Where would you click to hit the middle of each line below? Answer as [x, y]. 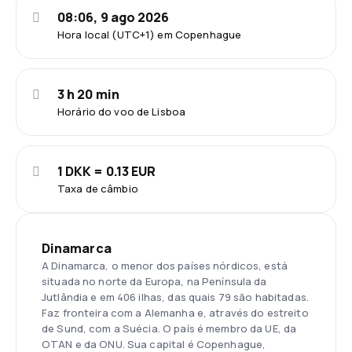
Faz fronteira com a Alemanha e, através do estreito [175, 313]
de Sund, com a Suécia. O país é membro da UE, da [169, 328]
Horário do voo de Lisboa [122, 112]
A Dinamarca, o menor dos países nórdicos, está [165, 266]
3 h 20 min [88, 94]
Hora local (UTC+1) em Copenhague [150, 35]
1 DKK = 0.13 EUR [107, 171]
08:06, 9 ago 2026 [114, 17]
